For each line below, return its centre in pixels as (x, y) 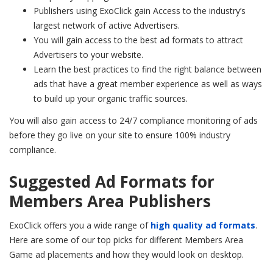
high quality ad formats (203, 225)
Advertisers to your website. (88, 55)
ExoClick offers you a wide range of (80, 225)
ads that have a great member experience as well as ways (148, 84)
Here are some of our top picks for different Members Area (126, 240)
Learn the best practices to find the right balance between (147, 69)
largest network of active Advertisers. (107, 26)
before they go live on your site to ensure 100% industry (120, 135)
